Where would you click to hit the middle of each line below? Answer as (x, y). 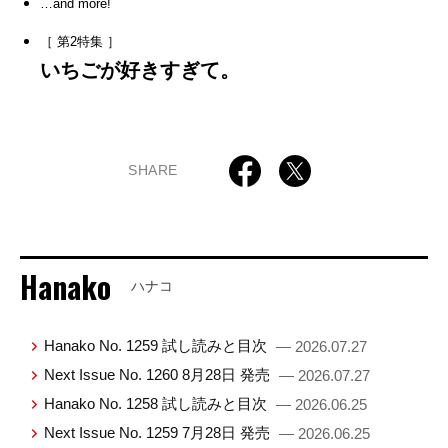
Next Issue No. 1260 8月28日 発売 (159, 374)
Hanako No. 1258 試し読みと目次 (158, 403)
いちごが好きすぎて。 (140, 69)
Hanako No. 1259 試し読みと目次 (158, 345)
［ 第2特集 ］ (80, 41)
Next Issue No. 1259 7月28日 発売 (159, 432)
